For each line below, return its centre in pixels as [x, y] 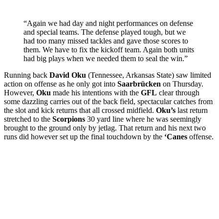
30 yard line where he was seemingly [143, 119]
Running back [26, 75]
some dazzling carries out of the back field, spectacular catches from [108, 102]
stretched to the [28, 119]
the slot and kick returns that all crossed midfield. [80, 110]
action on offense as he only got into [61, 84]
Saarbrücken [139, 84]
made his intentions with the [96, 93]
